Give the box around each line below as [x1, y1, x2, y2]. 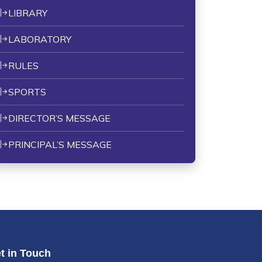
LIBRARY [8, 7, 47, 19]
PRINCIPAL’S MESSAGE [8, 139, 112, 150]
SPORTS [8, 86, 46, 98]
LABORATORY [8, 33, 71, 45]
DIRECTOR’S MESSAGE [8, 112, 111, 124]
